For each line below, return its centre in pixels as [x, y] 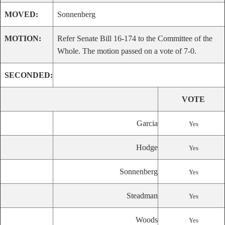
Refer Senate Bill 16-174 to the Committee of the [135, 38]
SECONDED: [29, 75]
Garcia [147, 123]
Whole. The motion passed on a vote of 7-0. [127, 51]
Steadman [142, 196]
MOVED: [21, 14]
